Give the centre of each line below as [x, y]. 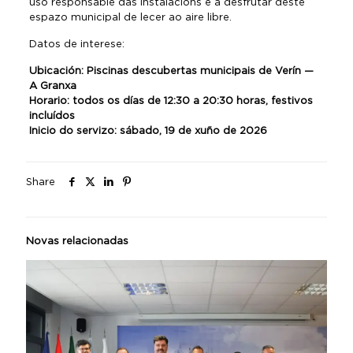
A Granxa [52, 85]
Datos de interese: [76, 44]
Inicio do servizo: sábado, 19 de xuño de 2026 [148, 130]
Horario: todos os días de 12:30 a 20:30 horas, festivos [171, 100]
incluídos [52, 115]
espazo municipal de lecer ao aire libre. [130, 17]
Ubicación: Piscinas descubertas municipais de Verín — [171, 71]
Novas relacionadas [77, 241]
